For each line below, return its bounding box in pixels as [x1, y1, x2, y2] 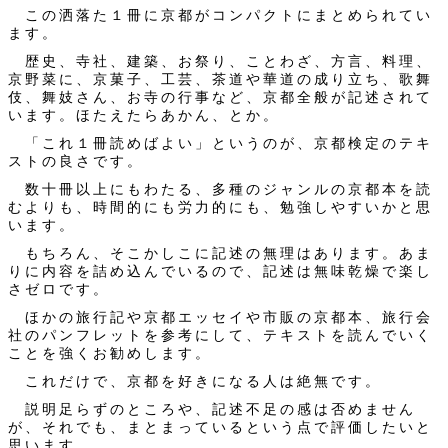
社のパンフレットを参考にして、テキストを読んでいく [8, 327, 433, 343]
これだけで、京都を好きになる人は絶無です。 [8, 373, 382, 389]
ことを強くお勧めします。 [8, 345, 212, 361]
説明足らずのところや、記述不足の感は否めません [8, 401, 416, 417]
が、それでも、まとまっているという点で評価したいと [8, 419, 433, 435]
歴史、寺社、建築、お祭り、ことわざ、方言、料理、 [8, 53, 433, 69]
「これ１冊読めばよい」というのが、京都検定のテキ [8, 135, 433, 151]
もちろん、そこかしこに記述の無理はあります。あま [8, 245, 433, 261]
